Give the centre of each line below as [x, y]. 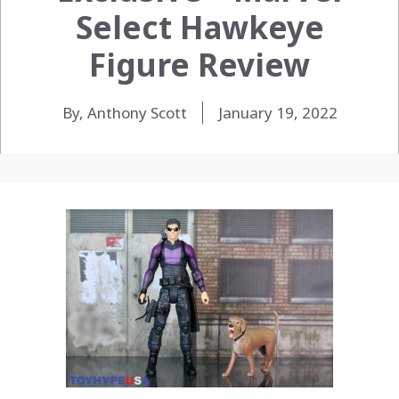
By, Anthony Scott [124, 112]
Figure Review [199, 64]
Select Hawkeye [199, 27]
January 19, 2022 [277, 112]
